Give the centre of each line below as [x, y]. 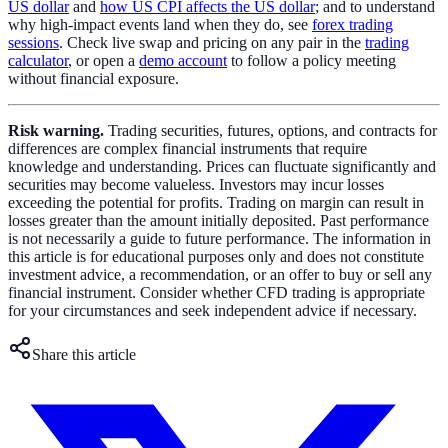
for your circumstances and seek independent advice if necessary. [212, 311]
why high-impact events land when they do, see [160, 25]
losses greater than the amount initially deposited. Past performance [218, 221]
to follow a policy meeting [311, 61]
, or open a [103, 61]
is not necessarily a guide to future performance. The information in [219, 239]
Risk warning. [56, 131]
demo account [183, 61]
